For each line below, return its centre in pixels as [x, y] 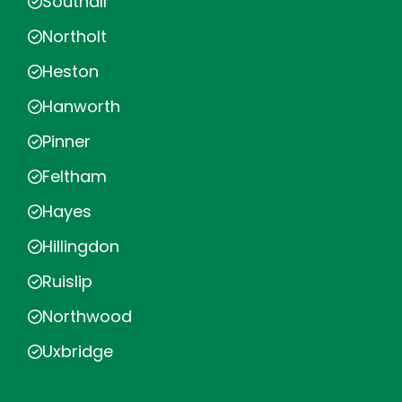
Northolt [74, 36]
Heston [70, 71]
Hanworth [81, 106]
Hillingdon [81, 246]
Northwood [87, 316]
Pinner [66, 141]
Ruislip [67, 281]
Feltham [74, 176]
